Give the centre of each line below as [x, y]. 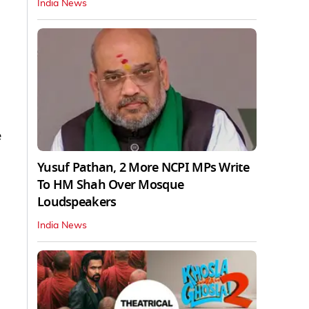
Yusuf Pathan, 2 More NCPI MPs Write [143, 168]
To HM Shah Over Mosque [111, 185]
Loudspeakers [77, 202]
